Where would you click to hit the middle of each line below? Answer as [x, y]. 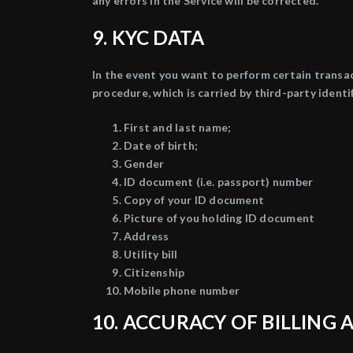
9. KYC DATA [149, 37]
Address [147, 236]
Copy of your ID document [194, 200]
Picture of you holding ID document [219, 218]
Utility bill [151, 254]
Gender [144, 163]
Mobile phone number [182, 290]
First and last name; [178, 127]
